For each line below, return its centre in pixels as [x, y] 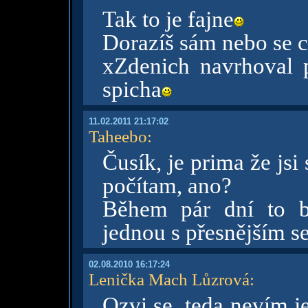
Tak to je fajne [168, 19]
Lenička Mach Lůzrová [169, 279]
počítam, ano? [167, 186]
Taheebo [118, 136]
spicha [132, 89]
